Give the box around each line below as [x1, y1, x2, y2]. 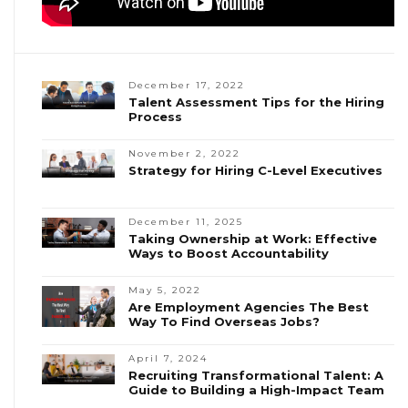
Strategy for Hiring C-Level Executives [128, 163, 382, 178]
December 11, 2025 [128, 216, 243, 228]
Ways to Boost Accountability [128, 246, 329, 260]
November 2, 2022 [128, 148, 240, 159]
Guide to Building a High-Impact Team [128, 382, 384, 397]
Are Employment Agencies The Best [128, 300, 369, 314]
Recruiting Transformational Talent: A [128, 368, 383, 382]
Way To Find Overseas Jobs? [128, 314, 320, 329]
